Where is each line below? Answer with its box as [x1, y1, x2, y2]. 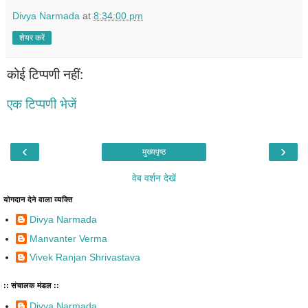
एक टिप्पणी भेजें [7, 97, 76, 112]
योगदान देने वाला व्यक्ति [3, 195, 73, 203]
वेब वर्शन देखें [132, 172, 176, 184]
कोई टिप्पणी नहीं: [7, 67, 83, 82]
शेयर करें [19, 32, 45, 43]
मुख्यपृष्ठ [142, 146, 166, 157]
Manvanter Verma [30, 232, 107, 244]
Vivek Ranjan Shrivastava [30, 251, 140, 263]
